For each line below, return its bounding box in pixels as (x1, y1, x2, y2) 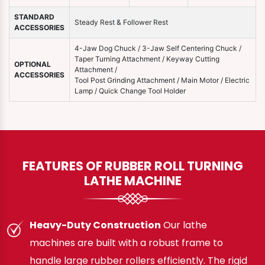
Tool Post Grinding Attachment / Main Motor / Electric (75, 76, 250, 85)
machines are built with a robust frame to (30, 236, 223, 250)
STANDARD (14, 12, 54, 22)
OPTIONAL (14, 60, 51, 69)
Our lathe (161, 218, 207, 232)
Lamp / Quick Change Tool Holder (75, 86, 186, 96)
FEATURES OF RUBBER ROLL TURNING (22, 157, 243, 175)
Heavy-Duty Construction (30, 218, 161, 232)
